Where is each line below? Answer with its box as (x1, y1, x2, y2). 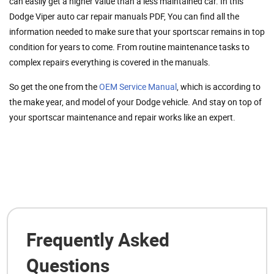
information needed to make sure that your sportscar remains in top (9, 25, 265, 37)
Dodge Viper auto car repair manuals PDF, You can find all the (9, 10, 239, 22)
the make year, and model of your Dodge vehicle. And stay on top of (9, 95, 262, 108)
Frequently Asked (26, 226, 170, 252)
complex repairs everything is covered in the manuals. (9, 56, 210, 68)
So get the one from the (9, 80, 99, 92)
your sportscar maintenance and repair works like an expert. (9, 111, 235, 123)
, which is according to (177, 80, 261, 92)
